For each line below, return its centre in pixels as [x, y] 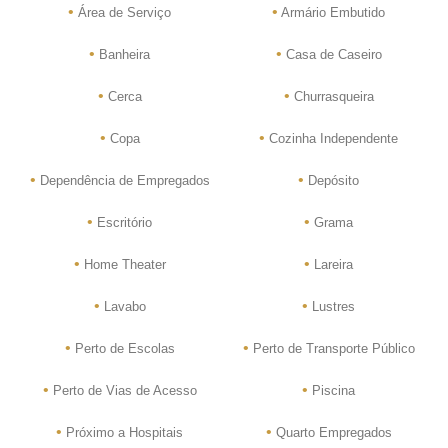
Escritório [122, 222]
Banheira [122, 54]
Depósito [331, 180]
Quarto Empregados [331, 432]
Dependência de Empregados [122, 180]
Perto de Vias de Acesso [122, 390]
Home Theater [122, 264]
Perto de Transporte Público [331, 348]
